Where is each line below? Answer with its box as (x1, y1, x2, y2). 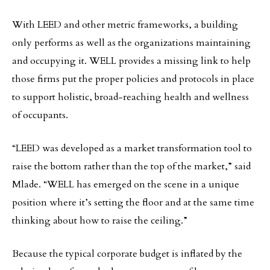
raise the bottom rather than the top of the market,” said (12, 160, 251, 173)
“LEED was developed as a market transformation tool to (12, 142, 252, 155)
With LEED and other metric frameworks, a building (12, 18, 238, 31)
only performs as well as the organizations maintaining (12, 36, 251, 49)
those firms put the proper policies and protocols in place (12, 72, 254, 86)
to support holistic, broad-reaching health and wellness (12, 90, 249, 104)
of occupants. (12, 108, 68, 122)
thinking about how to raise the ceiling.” (12, 214, 187, 227)
